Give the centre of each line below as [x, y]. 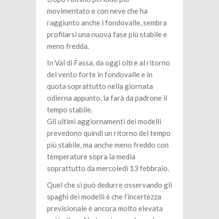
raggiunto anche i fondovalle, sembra [107, 22]
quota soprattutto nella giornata [100, 86]
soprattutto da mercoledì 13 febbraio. [108, 168]
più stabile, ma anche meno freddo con [108, 145]
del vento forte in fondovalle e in [100, 74]
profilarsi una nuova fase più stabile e [107, 34]
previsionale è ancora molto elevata [105, 208]
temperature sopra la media [91, 156]
